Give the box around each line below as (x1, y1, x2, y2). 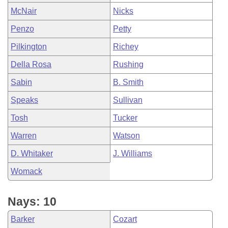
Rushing (113, 60, 144, 69)
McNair (11, 7, 37, 15)
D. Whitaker (11, 149, 53, 158)
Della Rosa (11, 60, 51, 69)
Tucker (113, 113, 137, 122)
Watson (113, 131, 140, 140)
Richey (113, 42, 138, 51)
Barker (11, 215, 35, 223)
